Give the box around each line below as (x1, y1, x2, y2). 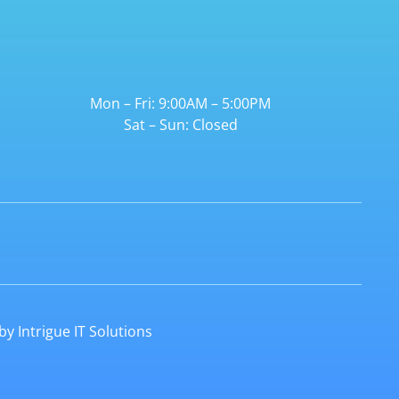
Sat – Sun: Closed (123, 115, 238, 135)
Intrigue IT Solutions (18, 321, 152, 341)
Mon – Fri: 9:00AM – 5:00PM (90, 94, 272, 114)
